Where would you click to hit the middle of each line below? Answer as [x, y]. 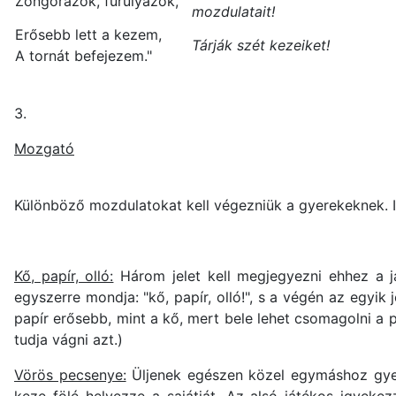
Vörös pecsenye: [70, 375]
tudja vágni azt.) [69, 340]
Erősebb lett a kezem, [88, 35]
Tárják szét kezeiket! [261, 46]
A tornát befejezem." [84, 56]
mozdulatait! [233, 12]
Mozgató [44, 149]
